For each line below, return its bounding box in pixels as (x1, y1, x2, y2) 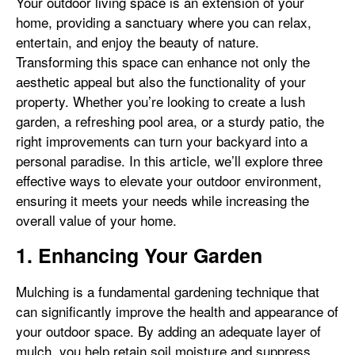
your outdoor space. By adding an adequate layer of (16, 321, 321, 341)
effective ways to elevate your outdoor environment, (16, 170, 322, 190)
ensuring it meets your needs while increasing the (16, 190, 309, 210)
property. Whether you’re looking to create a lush (16, 91, 305, 111)
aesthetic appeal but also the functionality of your (16, 71, 306, 91)
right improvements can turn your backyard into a (16, 131, 307, 151)
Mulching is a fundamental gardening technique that (16, 281, 319, 301)
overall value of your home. (16, 210, 177, 230)
